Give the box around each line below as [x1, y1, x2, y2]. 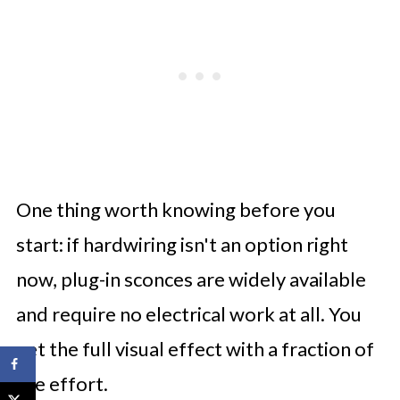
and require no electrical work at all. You [15, 301, 362, 326]
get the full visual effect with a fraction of [15, 336, 374, 361]
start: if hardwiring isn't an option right [15, 231, 348, 256]
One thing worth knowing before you [15, 196, 336, 221]
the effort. [15, 371, 108, 396]
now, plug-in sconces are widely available [15, 266, 366, 291]
